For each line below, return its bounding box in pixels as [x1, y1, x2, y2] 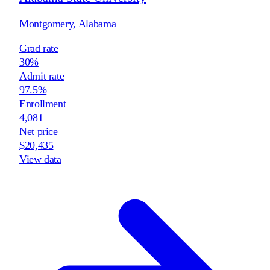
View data [19, 152, 61, 165]
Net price [19, 125, 58, 137]
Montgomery [19, 17, 74, 30]
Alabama [78, 17, 116, 30]
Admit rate [19, 69, 64, 82]
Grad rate [19, 42, 58, 54]
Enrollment [19, 97, 66, 110]
